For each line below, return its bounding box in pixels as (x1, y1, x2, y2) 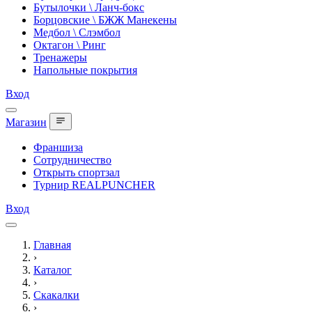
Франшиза (33, 141, 83, 153)
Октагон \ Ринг (33, 39, 106, 51)
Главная (33, 239, 71, 251)
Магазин (6, 116, 47, 128)
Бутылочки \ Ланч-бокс (33, 1, 144, 13)
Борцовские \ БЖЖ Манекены (33, 14, 177, 26)
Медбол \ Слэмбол (33, 26, 120, 38)
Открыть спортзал (33, 166, 120, 178)
